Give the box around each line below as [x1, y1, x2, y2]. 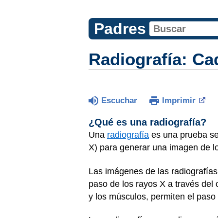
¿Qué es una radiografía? [89, 117, 206, 127]
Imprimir [162, 96, 196, 105]
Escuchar [101, 96, 137, 105]
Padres [93, 20, 146, 37]
